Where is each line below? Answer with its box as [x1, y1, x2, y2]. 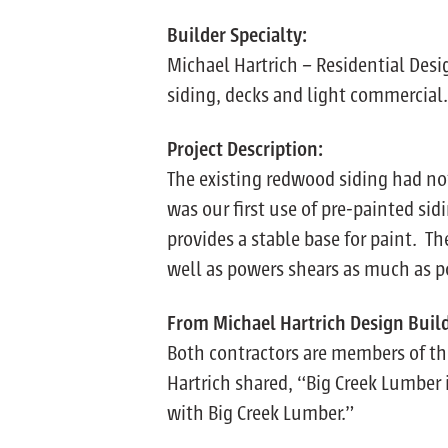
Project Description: [167, 135, 323, 163]
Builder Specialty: [167, 21, 307, 49]
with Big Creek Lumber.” [167, 399, 354, 427]
